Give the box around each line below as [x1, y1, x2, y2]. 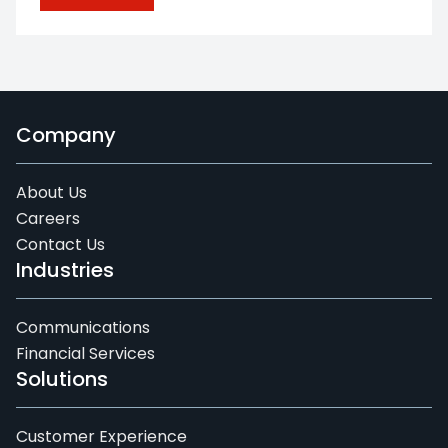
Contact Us [16, 233, 105, 256]
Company [16, 121, 116, 149]
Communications [16, 316, 150, 339]
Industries [16, 256, 114, 284]
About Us [16, 181, 87, 204]
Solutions [16, 365, 108, 393]
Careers [16, 207, 80, 230]
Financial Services [16, 342, 155, 365]
